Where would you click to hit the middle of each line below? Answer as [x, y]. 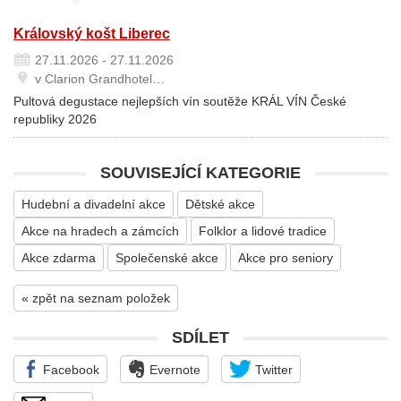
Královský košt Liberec [92, 34]
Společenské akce [167, 258]
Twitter [272, 370]
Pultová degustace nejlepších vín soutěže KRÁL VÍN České [180, 101]
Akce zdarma [59, 258]
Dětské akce [220, 204]
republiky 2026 [55, 119]
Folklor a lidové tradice [263, 231]
